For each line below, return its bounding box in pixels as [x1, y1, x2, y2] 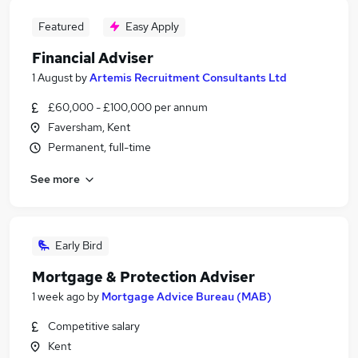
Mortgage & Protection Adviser [32, 268, 255, 286]
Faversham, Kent [48, 120, 130, 134]
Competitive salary [48, 319, 140, 333]
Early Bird [55, 238, 102, 253]
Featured [38, 19, 84, 34]
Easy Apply [125, 19, 179, 34]
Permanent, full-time [48, 140, 151, 154]
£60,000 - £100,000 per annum [48, 100, 208, 114]
